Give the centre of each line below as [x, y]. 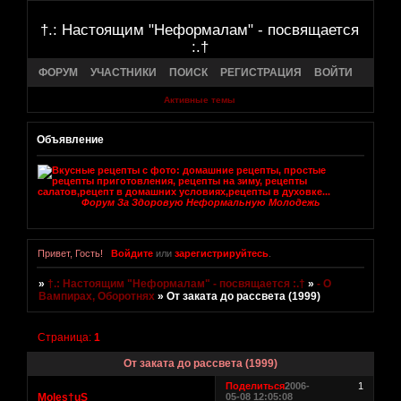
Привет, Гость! [70, 254]
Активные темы [199, 100]
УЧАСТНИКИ [124, 72]
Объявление [70, 139]
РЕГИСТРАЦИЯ [261, 72]
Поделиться [256, 386]
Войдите [132, 254]
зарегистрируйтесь [221, 254]
